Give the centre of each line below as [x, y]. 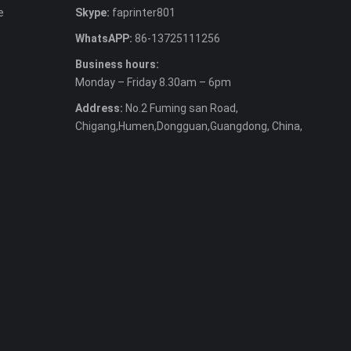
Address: [99, 109]
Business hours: [117, 65]
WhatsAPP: [104, 39]
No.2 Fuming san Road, [181, 109]
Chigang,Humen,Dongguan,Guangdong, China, [189, 127]
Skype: [92, 13]
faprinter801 [143, 13]
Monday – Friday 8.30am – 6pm [153, 83]
